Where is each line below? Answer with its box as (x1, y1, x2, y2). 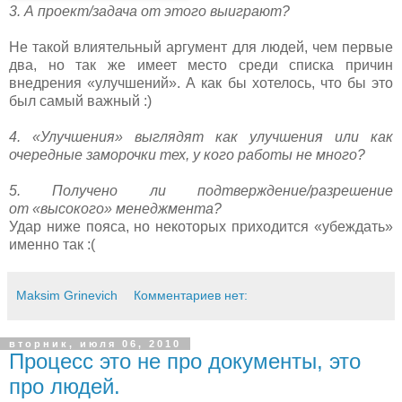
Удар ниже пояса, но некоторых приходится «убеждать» (9, 218, 393, 234)
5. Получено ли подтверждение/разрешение (9, 182, 393, 198)
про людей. (9, 373, 120, 398)
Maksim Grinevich (16, 287, 118, 302)
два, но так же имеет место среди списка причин (9, 57, 393, 73)
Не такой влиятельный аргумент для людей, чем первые (9, 39, 393, 55)
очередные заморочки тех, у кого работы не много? (9, 146, 365, 162)
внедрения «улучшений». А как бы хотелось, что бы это (9, 74, 393, 91)
